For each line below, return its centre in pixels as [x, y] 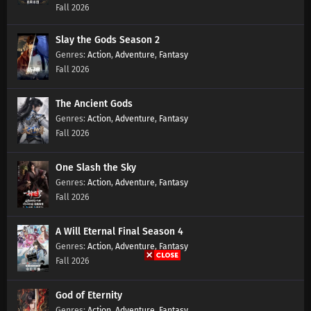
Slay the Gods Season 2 [108, 40]
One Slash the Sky [96, 167]
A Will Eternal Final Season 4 [119, 231]
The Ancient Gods [94, 103]
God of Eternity [89, 295]
